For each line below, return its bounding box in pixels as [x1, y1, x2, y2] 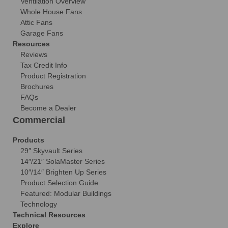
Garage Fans [20, 28, 63, 37]
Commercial [13, 115, 65, 125]
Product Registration [20, 71, 86, 80]
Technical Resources [13, 210, 85, 219]
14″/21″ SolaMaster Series [20, 157, 105, 165]
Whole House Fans [20, 7, 82, 16]
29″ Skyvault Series [20, 146, 82, 155]
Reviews [20, 50, 47, 59]
